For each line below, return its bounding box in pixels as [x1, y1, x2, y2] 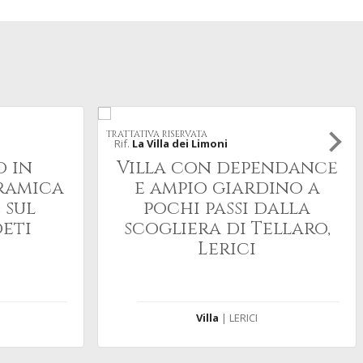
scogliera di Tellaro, [123, 217, 331, 241]
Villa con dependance [116, 156, 338, 180]
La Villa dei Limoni [132, 136, 228, 151]
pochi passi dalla [143, 197, 310, 220]
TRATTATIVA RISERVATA [106, 125, 207, 142]
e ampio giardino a [134, 177, 320, 200]
